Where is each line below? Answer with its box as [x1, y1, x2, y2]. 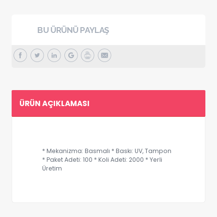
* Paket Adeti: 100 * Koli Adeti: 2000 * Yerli [42, 155, 162, 164]
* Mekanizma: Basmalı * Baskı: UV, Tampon [42, 146, 171, 155]
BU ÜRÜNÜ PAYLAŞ [37, 25, 109, 35]
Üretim [42, 164, 62, 172]
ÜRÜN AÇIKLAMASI [19, 98, 90, 108]
